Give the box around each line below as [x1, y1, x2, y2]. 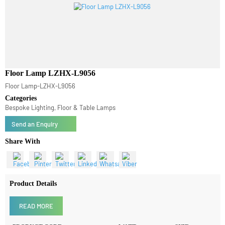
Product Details [10, 200, 60, 209]
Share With [5, 156, 42, 165]
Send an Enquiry [12, 138, 61, 147]
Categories [5, 110, 39, 120]
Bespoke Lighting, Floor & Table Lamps [5, 121, 122, 130]
